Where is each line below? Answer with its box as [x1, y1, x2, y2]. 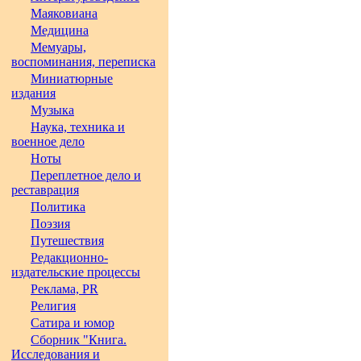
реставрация [11, 183, 79, 197]
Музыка [31, 103, 74, 117]
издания [11, 86, 56, 100]
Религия [31, 299, 76, 313]
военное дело [11, 135, 85, 148]
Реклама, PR [31, 282, 98, 296]
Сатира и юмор [31, 316, 114, 330]
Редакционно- [31, 251, 108, 264]
